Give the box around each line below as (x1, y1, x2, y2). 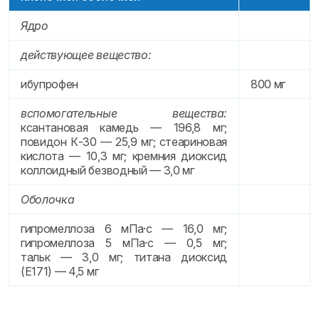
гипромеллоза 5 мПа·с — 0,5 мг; (21, 236, 227, 250)
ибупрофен (21, 77, 79, 91)
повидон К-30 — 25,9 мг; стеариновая (21, 135, 227, 149)
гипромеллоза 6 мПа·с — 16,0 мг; (21, 221, 227, 236)
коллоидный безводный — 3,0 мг (21, 163, 194, 177)
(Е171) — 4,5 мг (21, 264, 99, 278)
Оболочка (21, 192, 75, 206)
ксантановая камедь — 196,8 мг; (21, 120, 227, 135)
